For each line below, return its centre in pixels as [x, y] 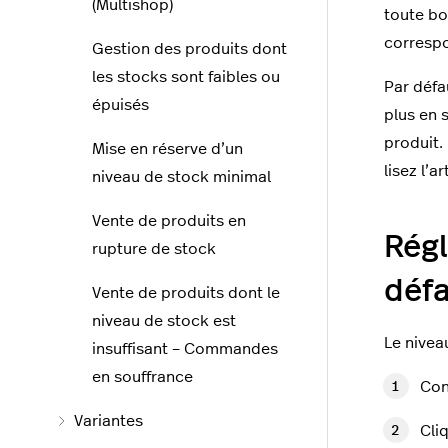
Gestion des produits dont [189, 49]
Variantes [108, 421]
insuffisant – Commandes [185, 349]
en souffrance [142, 377]
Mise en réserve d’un [167, 149]
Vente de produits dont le [186, 293]
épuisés [120, 105]
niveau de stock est [164, 321]
